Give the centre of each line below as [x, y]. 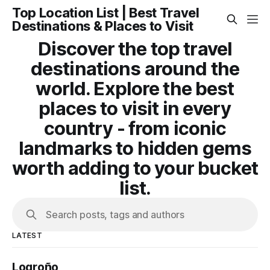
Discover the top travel [135, 49]
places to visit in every [135, 108]
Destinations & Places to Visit [103, 26]
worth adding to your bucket [135, 168]
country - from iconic [135, 128]
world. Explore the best [135, 88]
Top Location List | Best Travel [106, 13]
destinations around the [135, 68]
